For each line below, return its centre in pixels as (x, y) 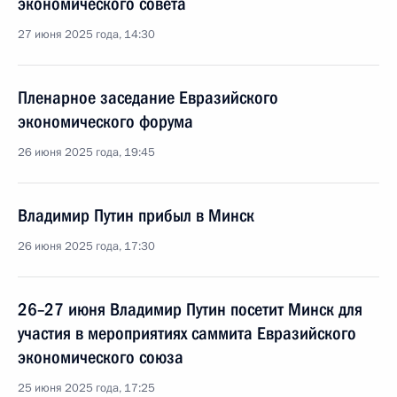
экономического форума (105, 121)
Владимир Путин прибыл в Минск (136, 215)
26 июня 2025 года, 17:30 (86, 246)
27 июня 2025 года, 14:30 (86, 35)
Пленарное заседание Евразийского (148, 97)
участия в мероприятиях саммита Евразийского (187, 333)
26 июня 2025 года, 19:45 (86, 152)
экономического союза (101, 357)
